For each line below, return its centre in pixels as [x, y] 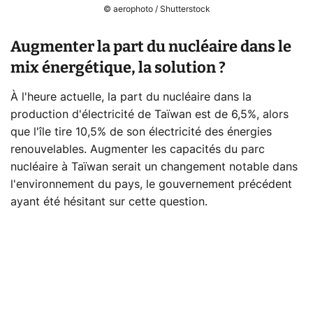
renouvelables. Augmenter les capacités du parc [138, 150]
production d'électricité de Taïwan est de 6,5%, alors [150, 115]
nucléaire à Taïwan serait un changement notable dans [154, 167]
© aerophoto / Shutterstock [156, 9]
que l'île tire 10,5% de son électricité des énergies [141, 132]
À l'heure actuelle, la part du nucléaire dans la [131, 97]
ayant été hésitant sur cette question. [109, 202]
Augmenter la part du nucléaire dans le [151, 47]
